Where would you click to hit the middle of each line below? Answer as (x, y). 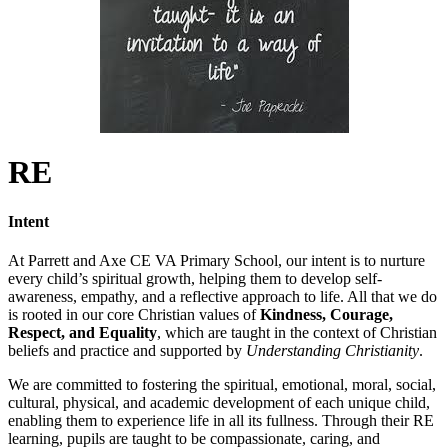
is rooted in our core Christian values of (134, 314)
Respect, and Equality (82, 332)
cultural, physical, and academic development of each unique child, (219, 402)
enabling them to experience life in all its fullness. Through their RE (221, 420)
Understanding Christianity (332, 350)
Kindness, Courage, (326, 314)
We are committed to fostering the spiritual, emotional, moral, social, (222, 384)
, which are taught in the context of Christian (297, 332)
